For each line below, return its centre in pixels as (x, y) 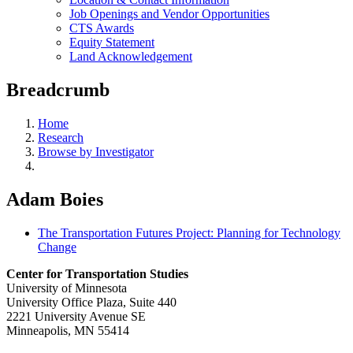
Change (57, 247)
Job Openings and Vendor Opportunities (169, 14)
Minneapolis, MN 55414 (68, 330)
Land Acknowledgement (131, 56)
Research (61, 137)
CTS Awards (102, 28)
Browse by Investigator (96, 151)
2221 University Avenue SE (76, 316)
